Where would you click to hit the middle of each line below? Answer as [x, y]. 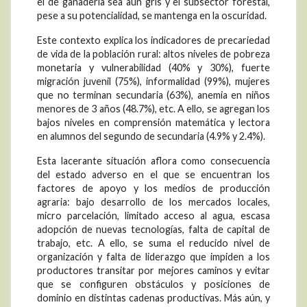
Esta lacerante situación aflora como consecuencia [153, 161]
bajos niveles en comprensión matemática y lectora [153, 123]
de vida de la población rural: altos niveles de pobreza [153, 54]
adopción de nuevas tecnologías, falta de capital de [153, 230]
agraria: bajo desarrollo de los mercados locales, [153, 202]
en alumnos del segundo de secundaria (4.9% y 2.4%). [151, 136]
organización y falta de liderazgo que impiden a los [153, 257]
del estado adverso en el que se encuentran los [153, 175]
